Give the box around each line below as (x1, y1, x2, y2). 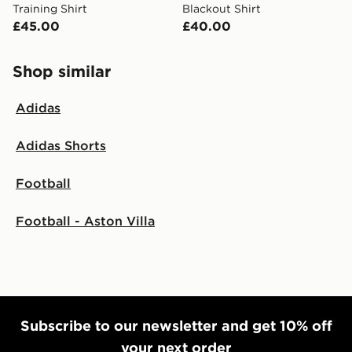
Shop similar (13, 60, 111, 81)
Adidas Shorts (16, 137, 106, 153)
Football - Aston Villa (16, 212, 155, 229)
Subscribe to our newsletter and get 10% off (20, 316, 332, 335)
